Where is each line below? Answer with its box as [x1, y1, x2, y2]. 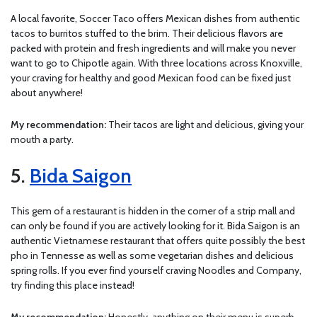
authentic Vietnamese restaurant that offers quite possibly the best [11, 234, 305, 247]
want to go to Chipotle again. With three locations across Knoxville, [11, 56, 302, 69]
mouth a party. [11, 132, 74, 146]
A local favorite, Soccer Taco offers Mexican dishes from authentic [11, 11, 300, 25]
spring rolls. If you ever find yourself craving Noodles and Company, [11, 263, 301, 277]
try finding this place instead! [11, 278, 134, 292]
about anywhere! [11, 86, 83, 99]
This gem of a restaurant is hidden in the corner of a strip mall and [11, 204, 295, 217]
